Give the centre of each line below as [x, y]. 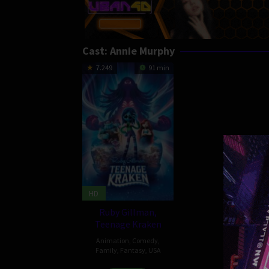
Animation [113, 240]
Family [106, 250]
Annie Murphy [142, 50]
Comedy [145, 240]
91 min [158, 67]
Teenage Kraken [128, 224]
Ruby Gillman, [128, 212]
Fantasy [132, 250]
